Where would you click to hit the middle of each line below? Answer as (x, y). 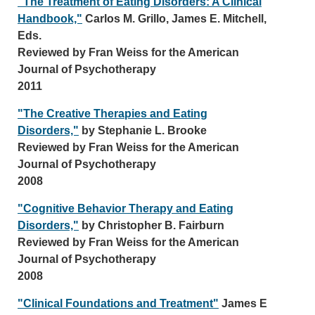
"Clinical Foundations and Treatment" (118, 303)
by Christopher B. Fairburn (152, 225)
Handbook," (50, 19)
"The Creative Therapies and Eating (112, 114)
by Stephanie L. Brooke (143, 130)
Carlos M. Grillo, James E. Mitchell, (174, 19)
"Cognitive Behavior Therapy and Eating (126, 208)
